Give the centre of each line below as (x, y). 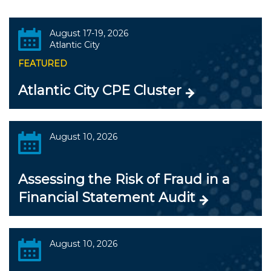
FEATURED (43, 64)
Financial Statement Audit (107, 198)
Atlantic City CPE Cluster (100, 91)
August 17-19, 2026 (89, 34)
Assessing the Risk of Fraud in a (124, 180)
